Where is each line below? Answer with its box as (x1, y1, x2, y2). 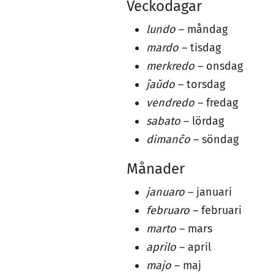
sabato (146, 114, 180, 128)
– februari (190, 204, 242, 217)
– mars (176, 222, 212, 235)
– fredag (194, 96, 238, 109)
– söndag (190, 133, 239, 146)
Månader (127, 160, 185, 177)
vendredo (146, 96, 194, 109)
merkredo (146, 59, 194, 73)
